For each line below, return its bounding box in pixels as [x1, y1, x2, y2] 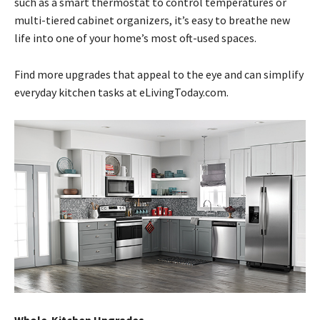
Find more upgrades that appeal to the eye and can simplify [14, 66, 304, 81]
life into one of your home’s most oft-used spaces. [14, 30, 256, 45]
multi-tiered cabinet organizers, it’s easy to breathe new [14, 12, 290, 27]
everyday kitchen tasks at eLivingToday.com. [14, 84, 229, 99]
